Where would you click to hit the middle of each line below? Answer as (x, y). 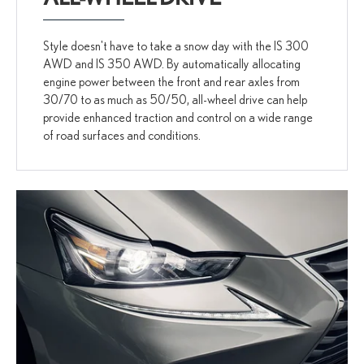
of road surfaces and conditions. (122, 134)
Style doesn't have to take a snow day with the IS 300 (176, 45)
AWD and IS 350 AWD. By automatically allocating (172, 63)
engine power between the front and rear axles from (172, 81)
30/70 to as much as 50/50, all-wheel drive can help (175, 99)
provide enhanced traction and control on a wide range (178, 117)
